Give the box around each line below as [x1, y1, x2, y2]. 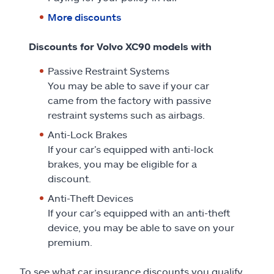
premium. [48, 235, 92, 248]
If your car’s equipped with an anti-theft [48, 206, 230, 218]
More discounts [48, 10, 121, 23]
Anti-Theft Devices [48, 191, 133, 204]
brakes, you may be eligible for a [48, 157, 197, 169]
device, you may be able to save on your [48, 221, 234, 233]
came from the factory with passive [48, 94, 211, 106]
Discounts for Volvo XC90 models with [29, 40, 212, 52]
